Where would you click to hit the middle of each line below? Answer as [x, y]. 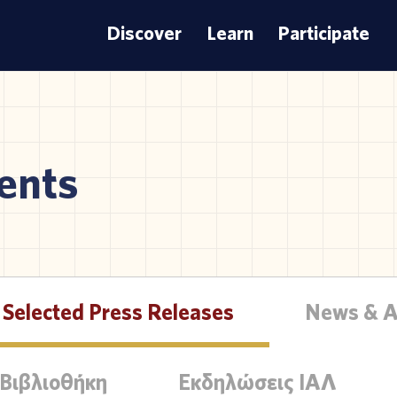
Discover [145, 33]
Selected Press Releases [118, 311]
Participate [323, 33]
